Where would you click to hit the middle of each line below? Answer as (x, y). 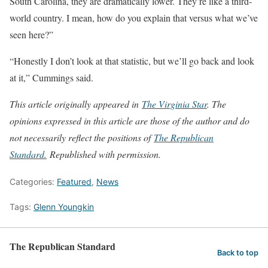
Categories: (33, 181)
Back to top (238, 252)
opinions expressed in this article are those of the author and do (130, 120)
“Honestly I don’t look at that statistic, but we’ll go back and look (132, 60)
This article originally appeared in (76, 103)
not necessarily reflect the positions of (82, 137)
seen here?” (31, 34)
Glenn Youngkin (64, 206)
